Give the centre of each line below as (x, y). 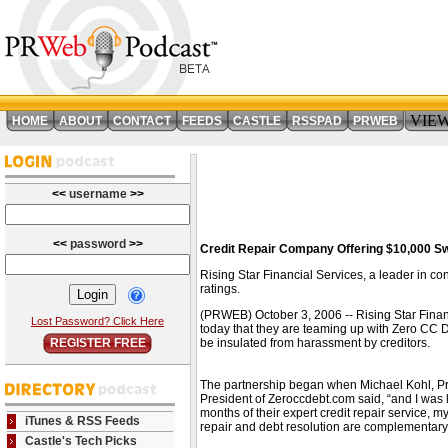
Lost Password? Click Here (97, 321)
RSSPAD (317, 121)
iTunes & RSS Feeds (82, 421)
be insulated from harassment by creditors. (315, 343)
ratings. (220, 289)
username (99, 194)
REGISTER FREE (97, 343)
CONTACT (142, 121)
